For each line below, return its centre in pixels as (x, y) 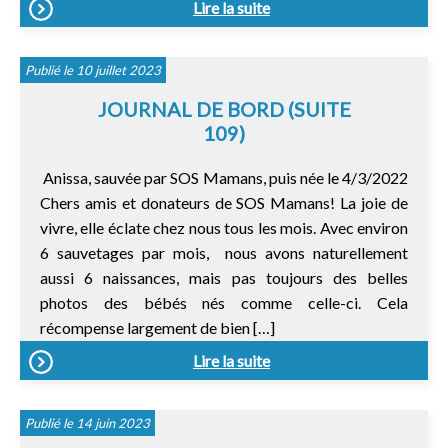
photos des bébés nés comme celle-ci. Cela (224, 302)
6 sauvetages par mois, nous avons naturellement (224, 252)
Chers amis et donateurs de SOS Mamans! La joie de (224, 202)
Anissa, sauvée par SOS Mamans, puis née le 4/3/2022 (224, 177)
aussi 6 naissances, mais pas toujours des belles (224, 277)
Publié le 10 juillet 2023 (93, 69)
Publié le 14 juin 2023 (87, 422)
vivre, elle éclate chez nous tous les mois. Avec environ (224, 227)
